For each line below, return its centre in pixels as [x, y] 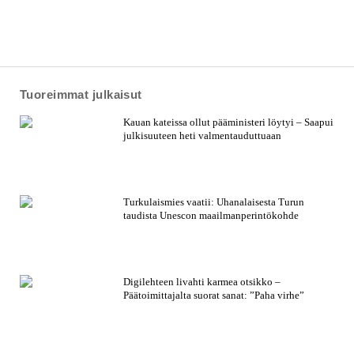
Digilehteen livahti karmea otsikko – [202, 282]
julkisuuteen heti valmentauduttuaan [203, 136]
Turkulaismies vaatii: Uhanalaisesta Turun [214, 202]
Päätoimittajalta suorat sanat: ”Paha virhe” [214, 296]
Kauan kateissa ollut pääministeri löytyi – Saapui [229, 122]
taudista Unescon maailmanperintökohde [211, 216]
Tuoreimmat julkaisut [81, 94]
